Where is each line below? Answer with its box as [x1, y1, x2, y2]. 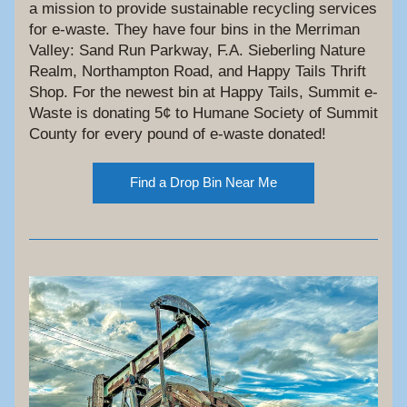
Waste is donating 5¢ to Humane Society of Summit [29, 104, 378, 122]
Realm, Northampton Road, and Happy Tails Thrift [29, 63, 366, 80]
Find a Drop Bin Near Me [130, 174, 277, 190]
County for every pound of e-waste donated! [29, 125, 326, 143]
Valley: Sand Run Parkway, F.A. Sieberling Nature [29, 42, 365, 59]
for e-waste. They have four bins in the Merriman [29, 21, 360, 38]
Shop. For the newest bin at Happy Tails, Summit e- [29, 84, 378, 101]
